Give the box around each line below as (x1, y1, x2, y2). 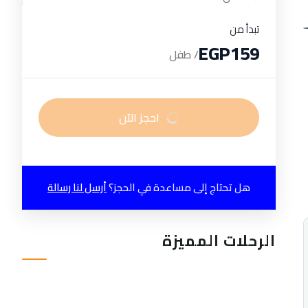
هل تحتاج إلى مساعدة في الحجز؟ (109, 177, 251, 197)
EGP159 (199, 36, 260, 70)
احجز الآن (119, 107, 160, 128)
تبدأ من (230, 19, 260, 39)
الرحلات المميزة (162, 225, 276, 255)
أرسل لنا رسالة (47, 177, 107, 197)
